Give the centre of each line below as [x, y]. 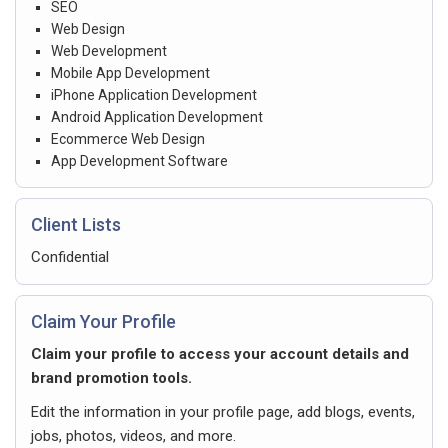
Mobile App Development [130, 72]
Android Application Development [157, 116]
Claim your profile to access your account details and [220, 353]
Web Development [109, 50]
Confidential [70, 256]
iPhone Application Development [154, 94]
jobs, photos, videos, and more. [133, 435]
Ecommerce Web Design [128, 138]
